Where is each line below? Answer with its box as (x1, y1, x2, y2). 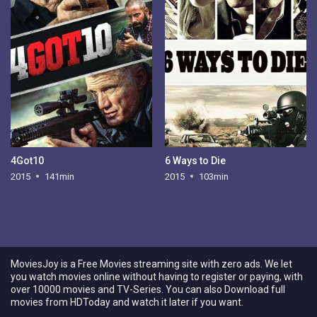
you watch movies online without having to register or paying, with (11, 271, 303, 282)
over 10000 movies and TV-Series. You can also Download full (11, 284, 285, 295)
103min (198, 171, 229, 182)
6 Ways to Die (164, 154, 226, 166)
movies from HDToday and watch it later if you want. (11, 296, 243, 308)
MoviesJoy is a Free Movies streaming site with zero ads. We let (11, 258, 292, 270)
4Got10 (11, 154, 45, 166)
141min (45, 171, 75, 182)
